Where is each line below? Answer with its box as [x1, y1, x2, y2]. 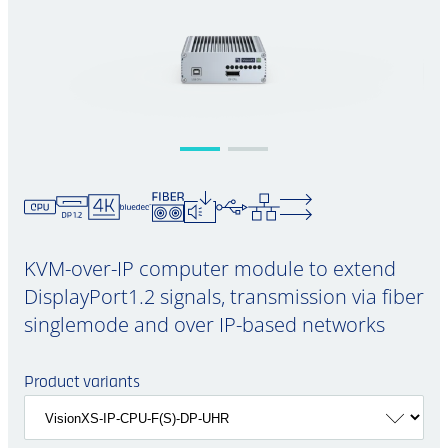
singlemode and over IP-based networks [24, 311, 385, 338]
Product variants [24, 376, 140, 390]
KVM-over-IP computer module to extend [24, 255, 396, 282]
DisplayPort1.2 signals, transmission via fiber [24, 283, 424, 310]
